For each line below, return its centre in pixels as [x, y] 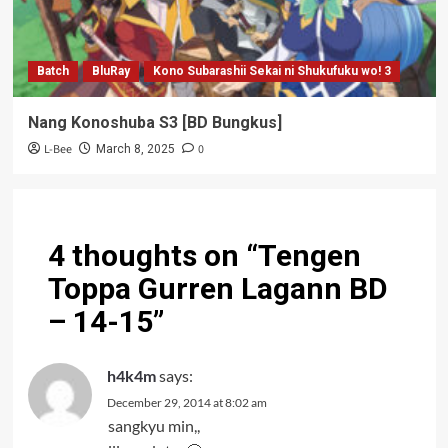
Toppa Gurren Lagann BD [217, 288]
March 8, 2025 [135, 148]
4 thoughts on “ [152, 255]
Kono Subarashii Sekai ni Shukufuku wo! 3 [271, 70]
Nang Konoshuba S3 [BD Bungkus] [154, 122]
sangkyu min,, [153, 425]
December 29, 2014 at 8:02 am [186, 402]
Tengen [309, 255]
